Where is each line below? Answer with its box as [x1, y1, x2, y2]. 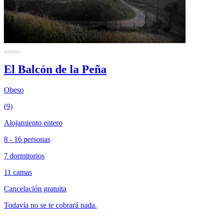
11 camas [4, 168, 32, 177]
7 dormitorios [4, 152, 45, 160]
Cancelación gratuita [4, 185, 66, 193]
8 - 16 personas [4, 135, 50, 144]
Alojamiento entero [4, 119, 62, 127]
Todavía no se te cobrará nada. [4, 201, 97, 210]
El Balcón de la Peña [4, 63, 107, 76]
